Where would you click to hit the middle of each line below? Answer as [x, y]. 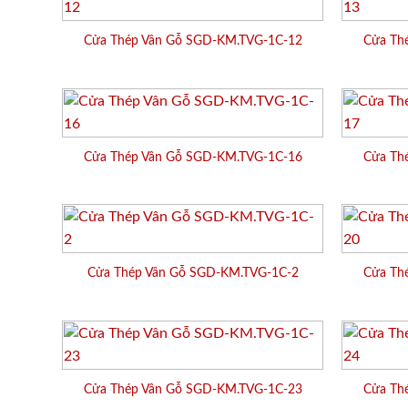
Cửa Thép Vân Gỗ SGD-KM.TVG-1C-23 [193, 389]
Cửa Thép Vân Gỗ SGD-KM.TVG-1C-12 [193, 41]
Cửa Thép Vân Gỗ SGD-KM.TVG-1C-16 [193, 157]
